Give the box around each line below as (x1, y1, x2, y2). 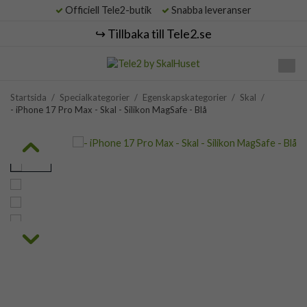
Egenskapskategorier (143, 92, 227, 103)
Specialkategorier (60, 92, 130, 103)
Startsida (10, 92, 47, 103)
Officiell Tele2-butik (63, 4, 160, 16)
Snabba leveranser (169, 4, 251, 16)
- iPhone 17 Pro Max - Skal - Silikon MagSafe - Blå (10, 104, 207, 115)
